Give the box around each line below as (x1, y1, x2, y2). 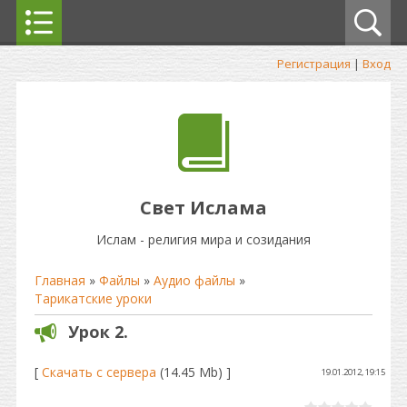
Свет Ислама (140, 195, 267, 220)
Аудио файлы (154, 272, 235, 289)
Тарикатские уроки (35, 290, 152, 307)
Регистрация (277, 55, 351, 72)
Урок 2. (68, 321, 128, 342)
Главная (35, 272, 85, 289)
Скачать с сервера (42, 363, 156, 381)
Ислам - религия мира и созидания (96, 231, 311, 248)
